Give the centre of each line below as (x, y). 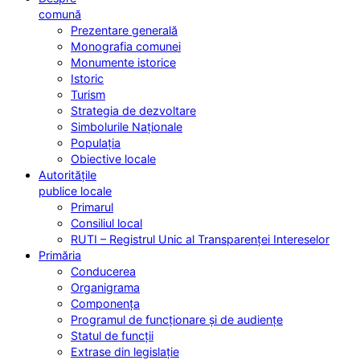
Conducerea (103, 272)
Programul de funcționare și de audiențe (177, 320)
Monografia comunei (126, 47)
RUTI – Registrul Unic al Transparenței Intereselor (200, 239)
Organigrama (105, 288)
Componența (105, 304)
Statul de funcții (112, 336)
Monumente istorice (123, 63)
